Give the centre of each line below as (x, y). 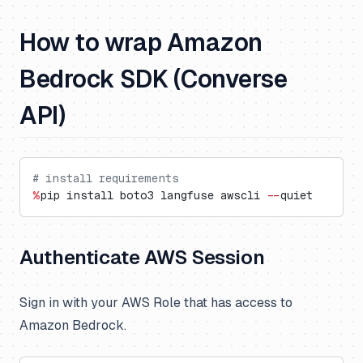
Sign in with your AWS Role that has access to (156, 303)
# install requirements (106, 178)
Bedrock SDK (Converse (154, 79)
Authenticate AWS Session (142, 257)
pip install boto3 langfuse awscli (154, 195)
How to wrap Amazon (141, 43)
